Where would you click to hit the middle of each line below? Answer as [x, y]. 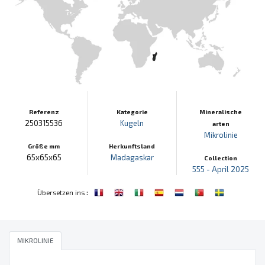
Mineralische [221, 112]
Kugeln [132, 123]
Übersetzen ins [61, 192]
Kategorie [132, 112]
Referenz [44, 112]
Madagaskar [132, 157]
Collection [221, 158]
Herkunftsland [132, 146]
